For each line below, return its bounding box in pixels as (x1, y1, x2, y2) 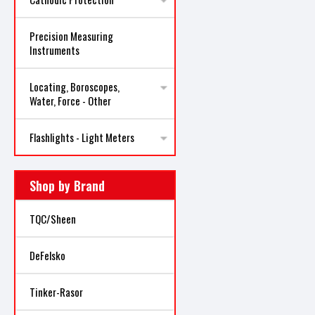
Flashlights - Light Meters (30, 129, 134, 145)
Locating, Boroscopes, (30, 79, 120, 94)
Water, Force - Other (30, 93, 111, 108)
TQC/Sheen (30, 211, 76, 226)
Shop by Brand (30, 176, 105, 195)
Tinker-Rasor (30, 284, 83, 300)
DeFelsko (30, 247, 65, 263)
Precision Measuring (30, 28, 113, 44)
